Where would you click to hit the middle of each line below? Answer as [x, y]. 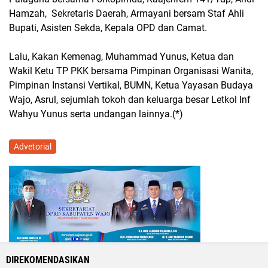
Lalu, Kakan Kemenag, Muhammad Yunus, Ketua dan [121, 57]
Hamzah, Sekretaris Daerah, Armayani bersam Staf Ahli [127, 13]
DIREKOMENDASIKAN [48, 260]
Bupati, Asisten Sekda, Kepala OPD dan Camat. [108, 28]
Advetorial [33, 147]
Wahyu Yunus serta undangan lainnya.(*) [96, 114]
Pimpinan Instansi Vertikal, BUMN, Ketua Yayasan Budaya [131, 85]
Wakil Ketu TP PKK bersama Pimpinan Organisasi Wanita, [131, 71]
